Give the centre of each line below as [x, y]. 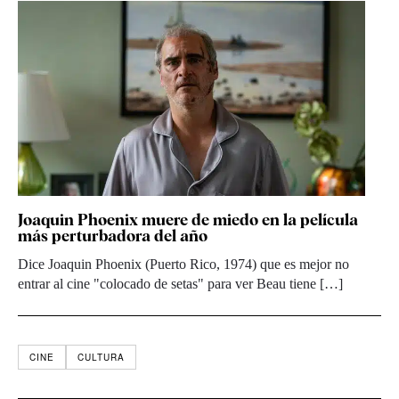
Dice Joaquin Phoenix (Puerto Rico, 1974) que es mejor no [183, 264]
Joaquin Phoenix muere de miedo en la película [188, 219]
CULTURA [101, 357]
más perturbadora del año [113, 235]
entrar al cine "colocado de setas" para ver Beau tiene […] [180, 283]
